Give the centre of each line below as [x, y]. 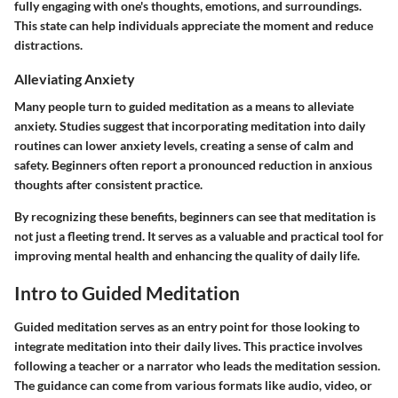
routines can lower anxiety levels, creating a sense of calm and [184, 146]
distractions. [48, 45]
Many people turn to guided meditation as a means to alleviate [184, 107]
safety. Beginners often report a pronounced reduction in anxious [193, 165]
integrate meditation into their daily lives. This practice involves [188, 346]
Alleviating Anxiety [75, 79]
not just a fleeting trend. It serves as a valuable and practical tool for [199, 236]
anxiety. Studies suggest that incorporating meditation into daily [190, 126]
